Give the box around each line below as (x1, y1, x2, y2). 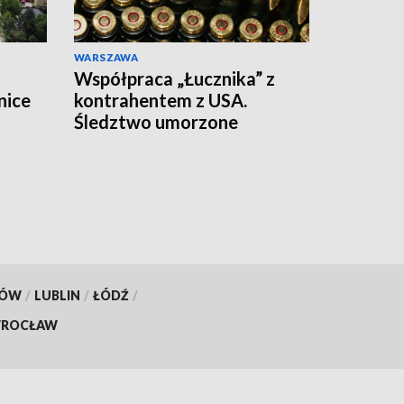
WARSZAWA (74, 51, 139, 64)
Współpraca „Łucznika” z (74, 68, 275, 90)
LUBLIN (33, 287, 80, 303)
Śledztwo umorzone (74, 111, 238, 133)
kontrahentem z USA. (74, 89, 247, 112)
